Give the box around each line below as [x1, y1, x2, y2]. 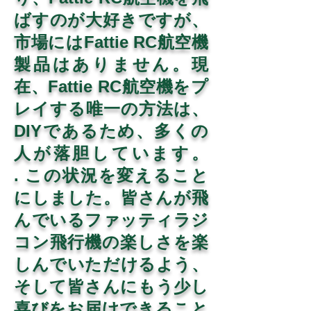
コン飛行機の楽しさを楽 [14, 233, 208, 251]
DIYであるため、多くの [14, 121, 208, 140]
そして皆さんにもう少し [14, 277, 208, 296]
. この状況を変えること [14, 166, 208, 185]
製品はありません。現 [14, 55, 208, 74]
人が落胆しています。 [14, 144, 208, 162]
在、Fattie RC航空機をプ [14, 77, 208, 96]
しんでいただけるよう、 [14, 255, 208, 274]
